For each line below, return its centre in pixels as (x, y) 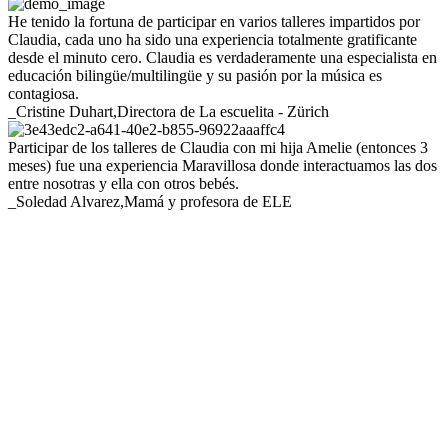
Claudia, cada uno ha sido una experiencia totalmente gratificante (212, 40)
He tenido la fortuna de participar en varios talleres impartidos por (214, 22)
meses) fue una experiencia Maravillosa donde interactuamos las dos (222, 166)
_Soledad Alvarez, (66, 202)
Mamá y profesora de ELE (208, 202)
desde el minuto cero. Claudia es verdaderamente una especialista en (222, 58)
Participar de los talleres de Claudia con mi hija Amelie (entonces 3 (218, 148)
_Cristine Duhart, (62, 112)
